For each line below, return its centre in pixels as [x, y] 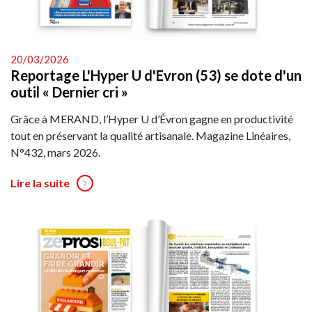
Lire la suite [40, 182]
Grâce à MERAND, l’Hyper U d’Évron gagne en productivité [152, 118]
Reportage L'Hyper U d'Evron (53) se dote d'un [156, 75]
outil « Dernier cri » [69, 92]
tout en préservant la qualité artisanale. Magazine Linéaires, [150, 135]
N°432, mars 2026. [55, 152]
